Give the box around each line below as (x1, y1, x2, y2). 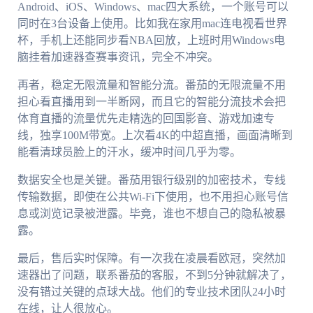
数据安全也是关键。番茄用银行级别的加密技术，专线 (17, 173, 286, 186)
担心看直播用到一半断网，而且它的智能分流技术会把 (17, 95, 286, 108)
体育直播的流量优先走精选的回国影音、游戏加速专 (17, 112, 275, 124)
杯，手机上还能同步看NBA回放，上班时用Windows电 (17, 34, 285, 46)
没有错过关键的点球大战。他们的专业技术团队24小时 (17, 285, 286, 298)
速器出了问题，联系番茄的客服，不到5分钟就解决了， (17, 268, 291, 281)
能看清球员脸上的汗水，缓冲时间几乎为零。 (17, 145, 241, 158)
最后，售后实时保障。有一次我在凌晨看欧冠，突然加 (17, 252, 286, 264)
